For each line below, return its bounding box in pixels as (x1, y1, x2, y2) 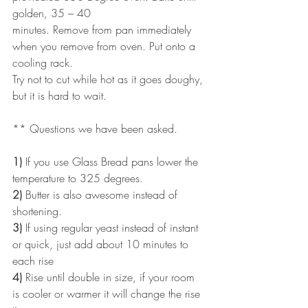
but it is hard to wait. (12, 87, 107, 103)
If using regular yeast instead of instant (22, 219, 201, 235)
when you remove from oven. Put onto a (12, 38, 199, 54)
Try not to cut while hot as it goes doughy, (12, 71, 206, 87)
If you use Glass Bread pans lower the (22, 153, 201, 169)
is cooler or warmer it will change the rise (12, 285, 203, 301)
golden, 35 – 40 (12, 5, 91, 21)
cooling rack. (12, 54, 73, 70)
